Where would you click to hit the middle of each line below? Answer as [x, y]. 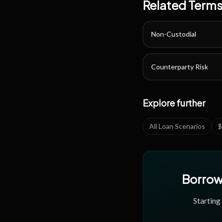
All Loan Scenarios [177, 126]
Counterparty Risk [180, 67]
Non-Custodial [174, 34]
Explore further [174, 103]
